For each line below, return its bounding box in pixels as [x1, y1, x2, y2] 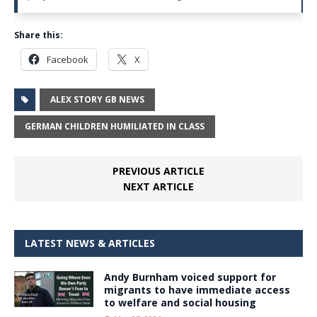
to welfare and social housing [104, 295, 256, 309]
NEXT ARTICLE [123, 179, 194, 193]
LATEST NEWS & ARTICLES [25, 236, 155, 250]
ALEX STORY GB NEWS [50, 93, 144, 105]
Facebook [47, 52, 88, 66]
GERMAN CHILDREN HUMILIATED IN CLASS [25, 120, 204, 132]
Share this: [14, 28, 63, 41]
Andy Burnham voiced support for [104, 270, 276, 284]
